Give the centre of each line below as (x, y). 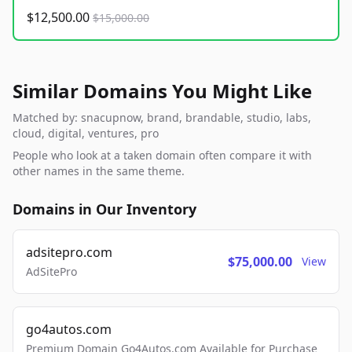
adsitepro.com (69, 253)
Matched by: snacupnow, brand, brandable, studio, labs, (162, 118)
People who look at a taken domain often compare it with (162, 156)
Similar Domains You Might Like (162, 91)
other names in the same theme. (99, 171)
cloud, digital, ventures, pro (86, 134)
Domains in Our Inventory (104, 209)
